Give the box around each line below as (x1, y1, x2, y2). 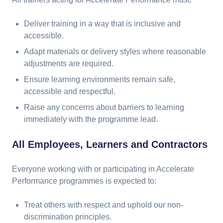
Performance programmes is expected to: (12, 177, 156, 185)
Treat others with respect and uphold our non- (24, 201, 183, 209)
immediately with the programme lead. (24, 115, 158, 123)
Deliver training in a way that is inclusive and (24, 19, 181, 28)
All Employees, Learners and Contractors (12, 139, 208, 150)
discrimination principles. (24, 213, 111, 221)
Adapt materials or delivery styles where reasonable (24, 47, 206, 56)
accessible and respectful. (24, 87, 115, 96)
